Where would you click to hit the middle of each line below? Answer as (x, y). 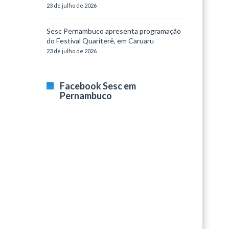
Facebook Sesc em (98, 86)
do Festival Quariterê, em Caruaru (100, 41)
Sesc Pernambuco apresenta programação (114, 31)
